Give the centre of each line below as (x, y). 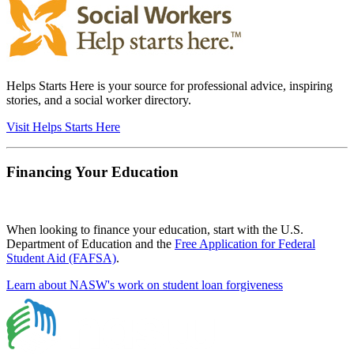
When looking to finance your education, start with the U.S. (155, 229)
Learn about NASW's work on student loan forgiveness (145, 284)
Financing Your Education (92, 172)
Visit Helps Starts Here (63, 127)
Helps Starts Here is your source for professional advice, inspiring (169, 86)
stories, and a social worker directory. (99, 100)
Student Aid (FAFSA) (61, 258)
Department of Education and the (90, 243)
